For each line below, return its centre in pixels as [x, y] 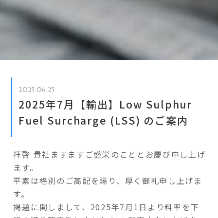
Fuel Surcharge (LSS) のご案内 [103, 120]
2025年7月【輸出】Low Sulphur [106, 104]
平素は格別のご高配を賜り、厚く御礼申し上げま [108, 180]
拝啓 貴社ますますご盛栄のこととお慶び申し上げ [109, 154]
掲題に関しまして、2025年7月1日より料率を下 [106, 207]
